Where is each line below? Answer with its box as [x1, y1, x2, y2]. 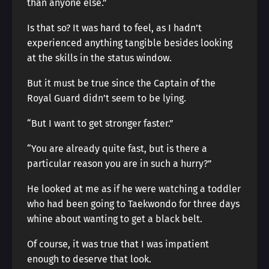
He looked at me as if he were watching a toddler [27, 183, 241, 195]
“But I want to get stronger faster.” [27, 118, 174, 129]
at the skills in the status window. [27, 52, 172, 64]
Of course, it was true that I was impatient [27, 238, 209, 250]
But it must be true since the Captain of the [27, 77, 216, 89]
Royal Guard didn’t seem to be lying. [27, 92, 186, 104]
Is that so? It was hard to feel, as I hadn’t [27, 22, 202, 34]
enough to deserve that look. [27, 253, 151, 265]
